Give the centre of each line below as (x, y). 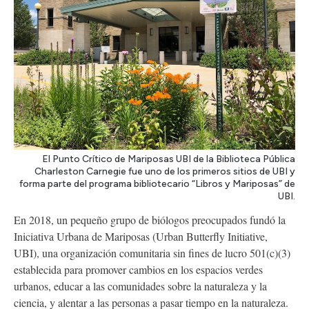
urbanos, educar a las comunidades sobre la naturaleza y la (140, 286)
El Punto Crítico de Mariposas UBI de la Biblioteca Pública (169, 159)
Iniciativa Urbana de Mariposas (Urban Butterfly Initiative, (141, 236)
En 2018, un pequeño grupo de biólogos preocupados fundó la (150, 219)
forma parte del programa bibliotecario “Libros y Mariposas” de (157, 183)
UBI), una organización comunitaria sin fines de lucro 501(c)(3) (152, 252)
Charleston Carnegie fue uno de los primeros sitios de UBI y (165, 171)
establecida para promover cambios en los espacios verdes (138, 269)
